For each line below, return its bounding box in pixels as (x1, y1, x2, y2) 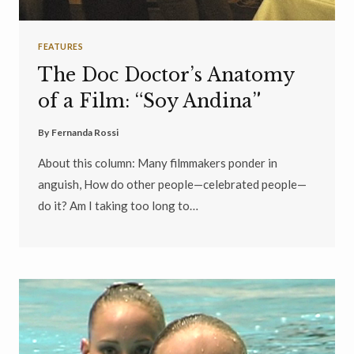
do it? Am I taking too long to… (38, 198, 198, 213)
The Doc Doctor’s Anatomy (38, 64, 294, 87)
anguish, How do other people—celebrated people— (38, 177, 307, 192)
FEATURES (38, 41, 84, 51)
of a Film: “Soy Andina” (38, 90, 261, 113)
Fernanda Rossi (51, 126, 119, 139)
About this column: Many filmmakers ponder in (38, 156, 277, 171)
